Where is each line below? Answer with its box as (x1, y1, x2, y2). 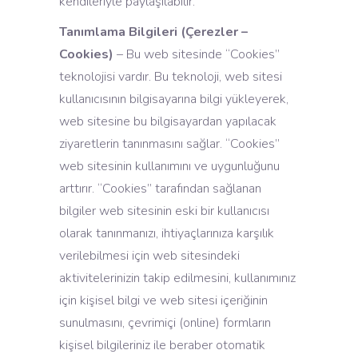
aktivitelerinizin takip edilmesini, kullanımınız (59, 269, 296, 287)
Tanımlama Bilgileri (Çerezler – (59, 23, 248, 41)
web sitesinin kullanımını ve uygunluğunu (59, 157, 280, 175)
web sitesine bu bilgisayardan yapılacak (59, 113, 276, 130)
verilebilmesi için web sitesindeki (59, 247, 240, 265)
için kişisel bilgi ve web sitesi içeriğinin (59, 292, 268, 309)
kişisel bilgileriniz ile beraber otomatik (59, 336, 265, 354)
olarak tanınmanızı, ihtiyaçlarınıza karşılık (59, 225, 274, 242)
